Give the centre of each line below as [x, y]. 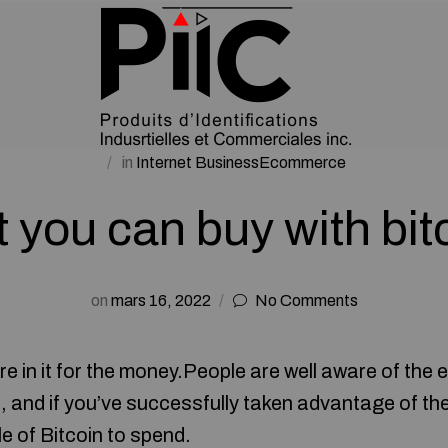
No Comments [306, 300]
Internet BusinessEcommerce [241, 162]
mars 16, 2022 [160, 300]
